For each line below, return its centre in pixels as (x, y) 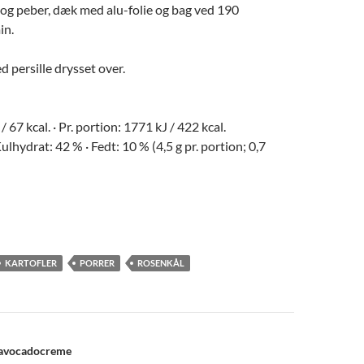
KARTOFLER (31, 263)
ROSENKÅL (161, 263)
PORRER (97, 263)
